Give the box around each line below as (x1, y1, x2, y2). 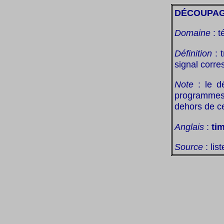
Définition (174, 47, 212, 58)
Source (174, 141, 203, 152)
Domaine (174, 27, 210, 38)
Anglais (174, 121, 204, 132)
